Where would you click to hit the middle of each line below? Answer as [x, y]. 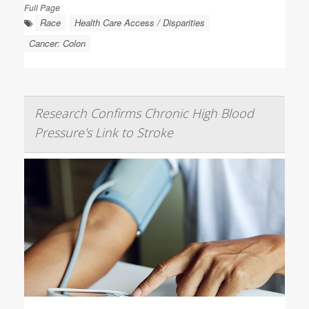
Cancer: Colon [57, 43]
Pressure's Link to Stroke [104, 132]
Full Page [42, 7]
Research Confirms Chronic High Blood [144, 113]
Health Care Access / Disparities [140, 22]
